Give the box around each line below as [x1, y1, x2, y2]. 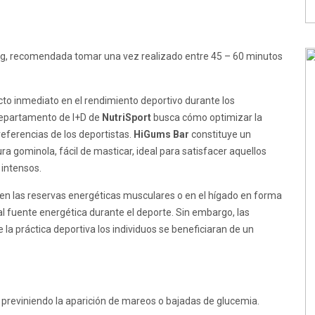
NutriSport [102, 112, 151, 124]
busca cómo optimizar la [151, 112, 262, 124]
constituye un [189, 129, 251, 141]
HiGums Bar [134, 129, 189, 141]
